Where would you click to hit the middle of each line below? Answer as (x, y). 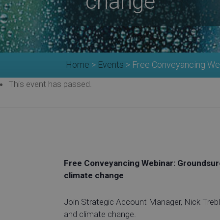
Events (111, 64)
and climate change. (100, 214)
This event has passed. (50, 84)
